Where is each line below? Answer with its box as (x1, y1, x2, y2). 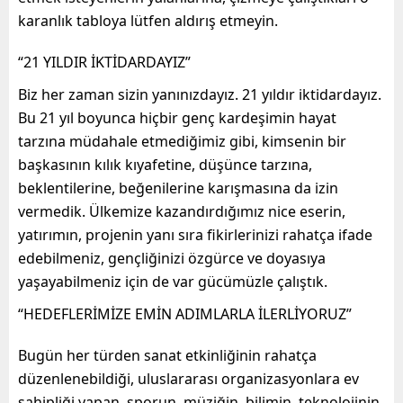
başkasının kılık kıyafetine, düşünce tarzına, (18, 154, 312, 175)
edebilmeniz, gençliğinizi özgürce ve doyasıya (18, 247, 326, 268)
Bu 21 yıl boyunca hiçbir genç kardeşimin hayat (18, 107, 336, 128)
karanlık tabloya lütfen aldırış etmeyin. (18, 10, 278, 31)
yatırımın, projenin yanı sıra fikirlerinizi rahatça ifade (18, 224, 372, 245)
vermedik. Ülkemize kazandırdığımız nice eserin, (18, 201, 345, 221)
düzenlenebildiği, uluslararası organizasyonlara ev (18, 368, 359, 389)
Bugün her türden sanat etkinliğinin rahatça (18, 345, 317, 365)
